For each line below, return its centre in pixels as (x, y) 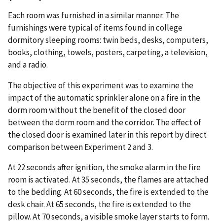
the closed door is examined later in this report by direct (107, 134)
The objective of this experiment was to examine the (101, 85)
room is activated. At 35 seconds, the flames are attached (108, 180)
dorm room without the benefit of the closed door (97, 110)
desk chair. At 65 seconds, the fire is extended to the (99, 204)
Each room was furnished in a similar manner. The (93, 15)
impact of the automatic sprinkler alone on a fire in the (104, 97)
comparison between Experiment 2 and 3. (80, 147)
